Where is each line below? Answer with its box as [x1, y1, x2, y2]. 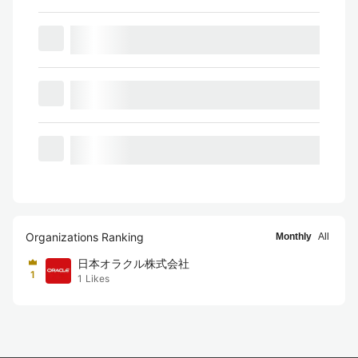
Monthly [276, 231, 312, 242]
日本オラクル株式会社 [78, 257, 189, 270]
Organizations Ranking [26, 230, 144, 244]
